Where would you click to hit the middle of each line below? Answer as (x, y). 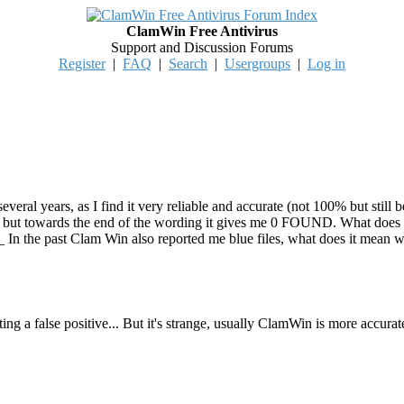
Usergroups (257, 64)
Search (188, 64)
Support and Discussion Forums (202, 47)
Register (82, 64)
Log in (326, 64)
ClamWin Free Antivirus (202, 31)
